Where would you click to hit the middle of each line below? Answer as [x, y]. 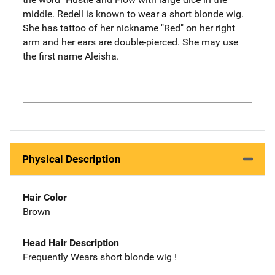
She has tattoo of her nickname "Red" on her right [129, 28]
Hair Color [45, 197]
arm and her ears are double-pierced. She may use [130, 42]
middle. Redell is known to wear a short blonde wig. [133, 14]
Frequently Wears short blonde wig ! [100, 257]
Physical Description [72, 159]
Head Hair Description [71, 242]
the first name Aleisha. [71, 56]
